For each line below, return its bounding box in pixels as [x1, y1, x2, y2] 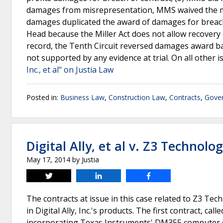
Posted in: [26, 93, 60, 102]
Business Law [60, 93, 105, 102]
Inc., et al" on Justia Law [26, 64, 113, 75]
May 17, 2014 [26, 155, 70, 164]
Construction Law [109, 93, 165, 102]
